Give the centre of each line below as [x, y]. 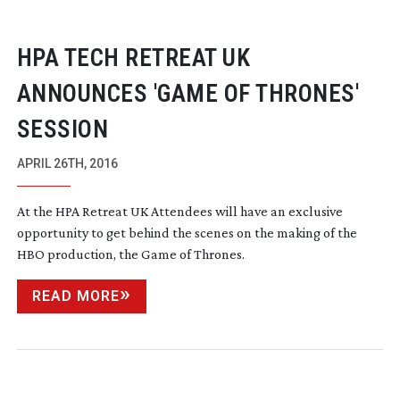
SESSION [62, 129]
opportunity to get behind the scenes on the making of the [187, 232]
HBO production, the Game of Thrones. [130, 254]
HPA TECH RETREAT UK [133, 58]
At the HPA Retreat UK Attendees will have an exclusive [179, 211]
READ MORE [75, 296]
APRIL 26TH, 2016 [67, 163]
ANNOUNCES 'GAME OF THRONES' [188, 93]
